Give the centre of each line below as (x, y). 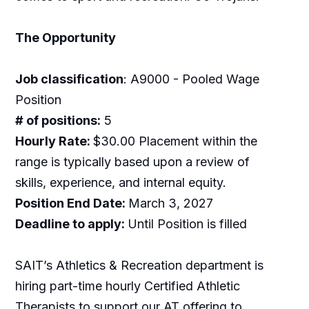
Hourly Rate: (54, 141)
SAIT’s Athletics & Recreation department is (139, 265)
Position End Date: (71, 203)
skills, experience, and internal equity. (122, 182)
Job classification (69, 79)
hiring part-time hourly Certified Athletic (127, 286)
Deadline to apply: (71, 224)
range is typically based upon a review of (132, 162)
